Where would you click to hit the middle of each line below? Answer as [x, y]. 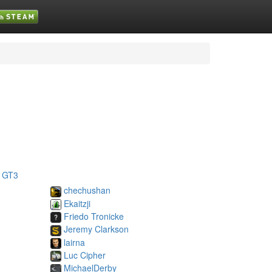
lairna [74, 242]
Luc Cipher [84, 255]
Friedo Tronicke [93, 216]
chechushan [87, 190]
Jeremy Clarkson [96, 229]
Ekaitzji [77, 203]
